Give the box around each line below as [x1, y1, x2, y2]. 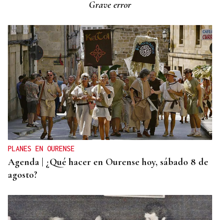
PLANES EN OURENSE [8, 144, 75, 153]
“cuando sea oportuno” [8, 3, 100, 16]
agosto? [8, 169, 37, 181]
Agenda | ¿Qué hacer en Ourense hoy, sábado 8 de [8, 156, 208, 168]
